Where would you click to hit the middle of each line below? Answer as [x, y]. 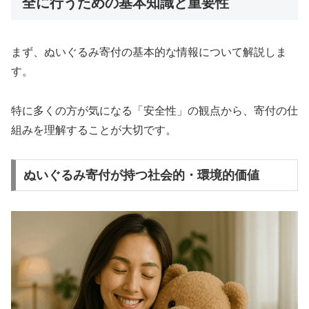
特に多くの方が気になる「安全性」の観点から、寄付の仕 [154, 110]
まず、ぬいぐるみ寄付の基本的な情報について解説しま [149, 52]
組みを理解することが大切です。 [94, 130]
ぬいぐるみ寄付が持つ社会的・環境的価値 [141, 176]
